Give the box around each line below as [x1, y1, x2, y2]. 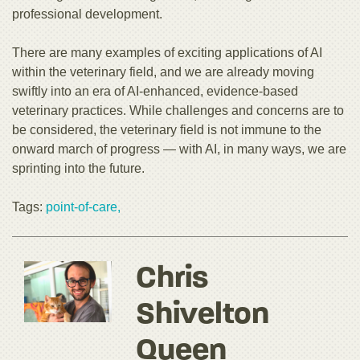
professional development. [12, 6, 162, 21]
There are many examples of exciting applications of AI [12, 45, 322, 59]
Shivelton [136, 299, 270, 331]
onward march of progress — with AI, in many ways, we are [12, 141, 346, 156]
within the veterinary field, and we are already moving [12, 64, 314, 79]
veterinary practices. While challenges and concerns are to [12, 103, 344, 117]
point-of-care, [46, 199, 121, 214]
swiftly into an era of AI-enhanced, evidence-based [12, 84, 298, 98]
